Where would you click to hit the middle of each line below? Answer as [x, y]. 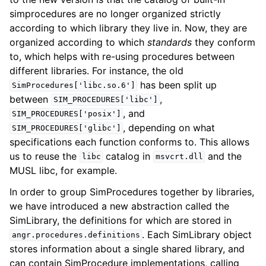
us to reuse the [45, 156]
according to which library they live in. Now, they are [128, 28]
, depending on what [169, 127]
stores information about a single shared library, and [127, 248]
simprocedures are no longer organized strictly [115, 13]
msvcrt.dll [179, 157]
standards [170, 42]
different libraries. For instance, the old [96, 70]
